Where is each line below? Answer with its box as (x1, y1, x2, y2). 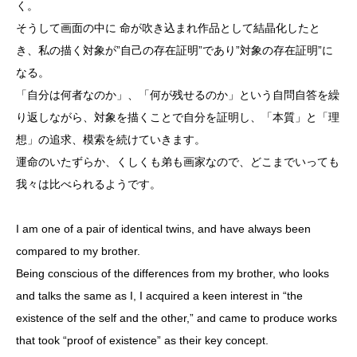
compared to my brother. (16, 245, 140, 258)
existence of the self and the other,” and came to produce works (16, 312, 337, 325)
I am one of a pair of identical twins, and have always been (16, 222, 311, 236)
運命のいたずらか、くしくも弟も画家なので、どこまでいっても (16, 155, 339, 169)
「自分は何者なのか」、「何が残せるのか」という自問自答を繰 (16, 88, 339, 102)
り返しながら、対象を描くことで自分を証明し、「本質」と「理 (16, 111, 339, 124)
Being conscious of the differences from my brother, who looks (16, 267, 329, 280)
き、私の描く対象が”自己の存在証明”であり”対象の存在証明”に (16, 44, 333, 57)
